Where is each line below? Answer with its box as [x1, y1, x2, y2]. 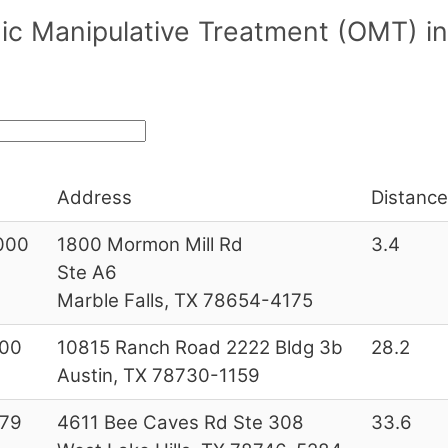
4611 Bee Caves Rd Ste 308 [56, 410, 304, 434]
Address [56, 185, 132, 209]
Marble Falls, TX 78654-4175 [56, 288, 313, 312]
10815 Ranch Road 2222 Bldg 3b [56, 335, 343, 359]
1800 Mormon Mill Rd [56, 232, 243, 256]
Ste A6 [56, 260, 117, 284]
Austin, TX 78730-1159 [56, 363, 260, 387]
